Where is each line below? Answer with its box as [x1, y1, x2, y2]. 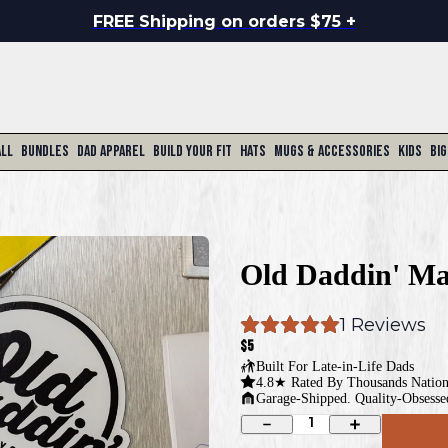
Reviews [346, 313, 426, 336]
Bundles [20, 142, 69, 161]
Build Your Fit [152, 142, 232, 161]
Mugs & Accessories [273, 142, 390, 161]
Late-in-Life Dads [311, 357, 414, 374]
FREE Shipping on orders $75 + [92, 12, 356, 31]
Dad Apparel [76, 142, 145, 161]
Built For [255, 357, 312, 374]
